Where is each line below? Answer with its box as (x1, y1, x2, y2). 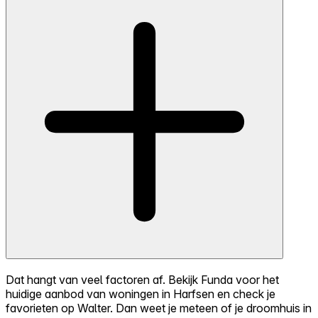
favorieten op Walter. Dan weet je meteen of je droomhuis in (6, 301, 312, 316)
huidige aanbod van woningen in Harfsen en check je (6, 287, 275, 302)
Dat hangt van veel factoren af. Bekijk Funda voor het (6, 273, 279, 287)
